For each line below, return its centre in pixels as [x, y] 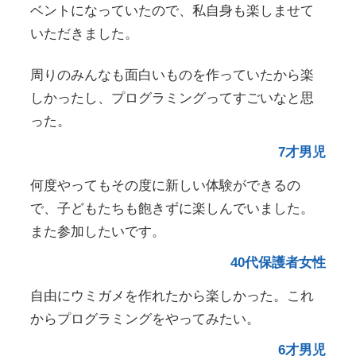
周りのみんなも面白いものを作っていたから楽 [172, 75]
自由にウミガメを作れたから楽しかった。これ [172, 296]
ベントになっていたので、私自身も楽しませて [172, 11]
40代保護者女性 [278, 262]
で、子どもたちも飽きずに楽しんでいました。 [172, 208]
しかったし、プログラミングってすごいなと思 [172, 98]
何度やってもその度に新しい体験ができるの [166, 185]
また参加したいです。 [98, 231]
